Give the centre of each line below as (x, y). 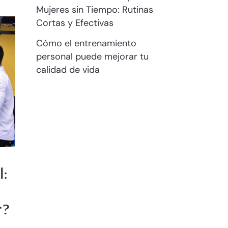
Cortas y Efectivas (75, 23)
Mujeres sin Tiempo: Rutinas (95, 10)
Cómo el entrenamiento (86, 43)
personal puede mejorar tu (92, 56)
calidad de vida (68, 70)
